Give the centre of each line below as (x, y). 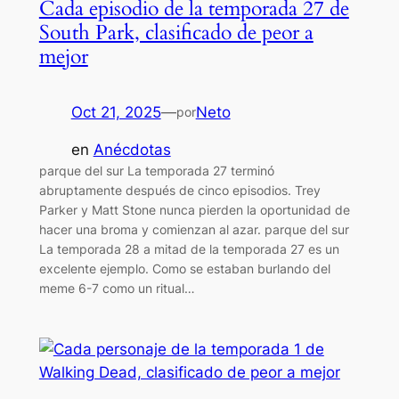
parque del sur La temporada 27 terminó (156, 171)
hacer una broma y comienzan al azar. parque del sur (194, 230)
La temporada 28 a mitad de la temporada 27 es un (189, 249)
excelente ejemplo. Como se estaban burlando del (184, 269)
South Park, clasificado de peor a (176, 32)
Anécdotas (132, 150)
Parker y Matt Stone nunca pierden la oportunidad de (194, 210)
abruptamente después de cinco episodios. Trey (179, 191)
